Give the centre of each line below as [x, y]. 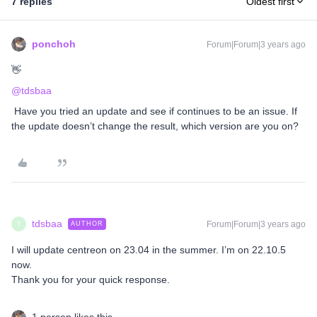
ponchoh [54, 44]
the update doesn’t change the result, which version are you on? [155, 126]
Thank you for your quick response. [91, 279]
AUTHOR [87, 224]
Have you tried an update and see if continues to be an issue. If [154, 111]
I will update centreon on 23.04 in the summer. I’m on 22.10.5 [149, 250]
